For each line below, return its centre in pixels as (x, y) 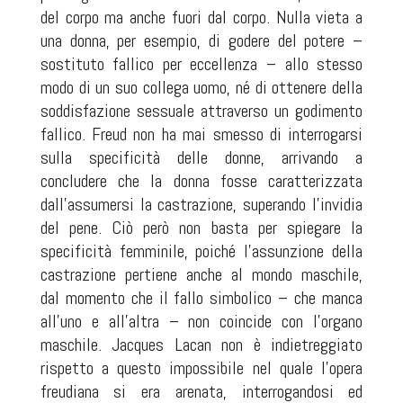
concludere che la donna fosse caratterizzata (201, 181)
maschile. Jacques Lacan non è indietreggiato (201, 345)
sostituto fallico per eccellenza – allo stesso (201, 64)
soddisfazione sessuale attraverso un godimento (201, 111)
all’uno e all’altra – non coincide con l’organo (201, 322)
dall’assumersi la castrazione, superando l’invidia (201, 205)
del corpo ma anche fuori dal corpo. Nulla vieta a (201, 18)
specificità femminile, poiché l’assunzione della (201, 251)
